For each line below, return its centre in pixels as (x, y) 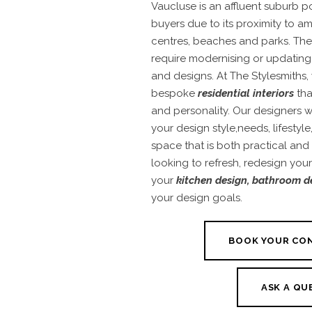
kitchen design (212, 181)
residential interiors (246, 94)
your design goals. (197, 198)
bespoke (174, 94)
